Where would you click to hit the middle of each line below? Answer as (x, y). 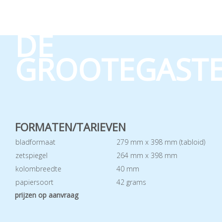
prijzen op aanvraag (47, 195)
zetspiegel (31, 155)
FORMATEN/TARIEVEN (70, 127)
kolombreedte (38, 168)
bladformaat (35, 142)
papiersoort (34, 182)
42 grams (131, 182)
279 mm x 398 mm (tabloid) (161, 142)
